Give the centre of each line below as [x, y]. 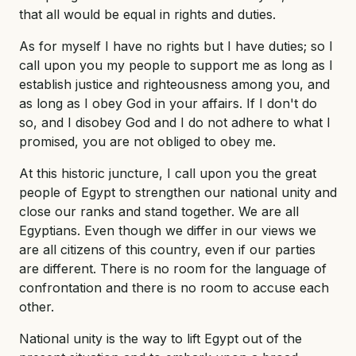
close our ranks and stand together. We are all [159, 211]
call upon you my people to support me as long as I [176, 65]
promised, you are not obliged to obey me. [147, 141]
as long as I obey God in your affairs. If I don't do [168, 103]
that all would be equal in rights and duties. [147, 14]
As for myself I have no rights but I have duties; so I [176, 46]
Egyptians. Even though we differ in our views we [168, 230]
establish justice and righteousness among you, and [174, 84]
